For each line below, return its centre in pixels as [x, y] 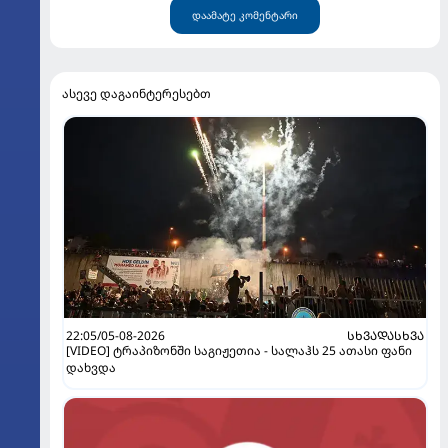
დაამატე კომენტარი [245, 15]
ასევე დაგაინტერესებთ [136, 94]
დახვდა [91, 368]
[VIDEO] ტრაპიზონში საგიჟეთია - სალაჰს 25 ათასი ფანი [239, 351]
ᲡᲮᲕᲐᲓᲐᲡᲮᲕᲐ [385, 336]
